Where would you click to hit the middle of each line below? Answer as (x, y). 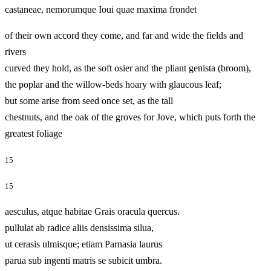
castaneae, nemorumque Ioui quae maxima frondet (119, 9)
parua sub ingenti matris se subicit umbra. (83, 261)
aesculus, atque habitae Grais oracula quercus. (92, 212)
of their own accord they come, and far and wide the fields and (124, 35)
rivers (15, 52)
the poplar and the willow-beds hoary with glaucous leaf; (113, 84)
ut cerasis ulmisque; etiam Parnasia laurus (83, 244)
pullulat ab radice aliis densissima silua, (79, 228)
